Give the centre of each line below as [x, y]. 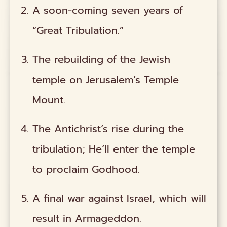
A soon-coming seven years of [108, 10]
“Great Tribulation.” [78, 30]
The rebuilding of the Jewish [102, 59]
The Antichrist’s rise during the [108, 129]
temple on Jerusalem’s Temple [106, 79]
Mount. [49, 100]
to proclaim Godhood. [86, 169]
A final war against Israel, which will [120, 198]
